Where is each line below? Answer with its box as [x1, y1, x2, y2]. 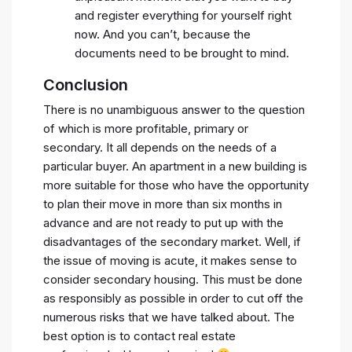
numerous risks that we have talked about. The [43, 309, 295, 324]
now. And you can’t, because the [75, 26, 251, 42]
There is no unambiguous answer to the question [43, 101, 305, 117]
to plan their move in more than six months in [43, 196, 282, 211]
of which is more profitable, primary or [43, 120, 248, 136]
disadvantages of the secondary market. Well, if [43, 233, 301, 249]
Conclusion [43, 75, 128, 94]
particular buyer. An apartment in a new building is [43, 158, 307, 174]
